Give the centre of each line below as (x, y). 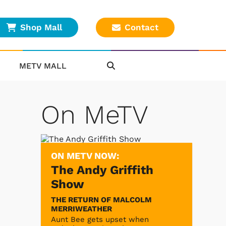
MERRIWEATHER (81, 209)
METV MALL (43, 66)
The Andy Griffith (102, 170)
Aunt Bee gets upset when (100, 219)
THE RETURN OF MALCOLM (101, 200)
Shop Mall (41, 27)
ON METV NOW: (85, 155)
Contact (142, 27)
